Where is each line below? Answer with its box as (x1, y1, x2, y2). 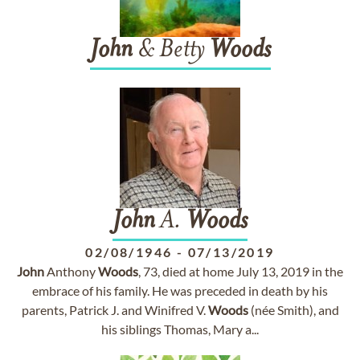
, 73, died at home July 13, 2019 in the (138, 264, 343, 279)
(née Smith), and (247, 302, 339, 317)
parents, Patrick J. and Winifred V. (21, 302, 208, 317)
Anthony (44, 264, 98, 279)
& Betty (132, 38, 210, 63)
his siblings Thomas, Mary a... (101, 321, 259, 337)
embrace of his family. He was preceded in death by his (32, 283, 328, 298)
